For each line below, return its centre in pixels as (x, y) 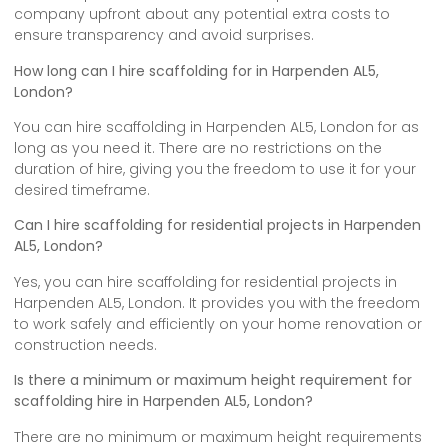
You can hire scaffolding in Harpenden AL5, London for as (216, 127)
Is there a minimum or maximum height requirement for (213, 380)
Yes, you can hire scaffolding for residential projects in (205, 281)
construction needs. (85, 344)
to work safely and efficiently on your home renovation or (218, 323)
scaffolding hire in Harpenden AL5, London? (163, 401)
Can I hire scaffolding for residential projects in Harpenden (217, 225)
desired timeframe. (82, 190)
